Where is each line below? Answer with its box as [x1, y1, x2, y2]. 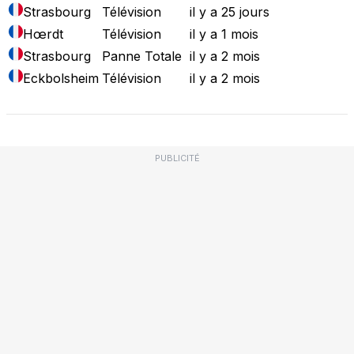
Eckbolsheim [23, 70, 99, 86]
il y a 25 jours [190, 3, 269, 20]
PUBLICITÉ [154, 152, 200, 164]
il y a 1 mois [190, 25, 258, 42]
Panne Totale [102, 47, 182, 64]
